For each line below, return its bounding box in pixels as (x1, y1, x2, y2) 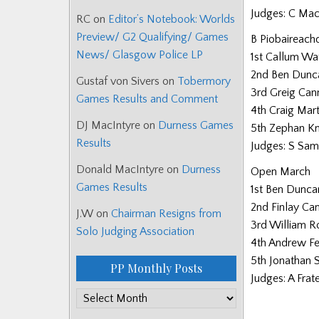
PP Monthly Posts (110, 261, 202, 276)
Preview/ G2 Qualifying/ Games (76, 31, 229, 44)
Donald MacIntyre (76, 163, 164, 177)
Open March (251, 165, 310, 179)
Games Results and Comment (76, 93, 218, 106)
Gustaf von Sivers (76, 75, 159, 88)
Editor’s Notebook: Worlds (108, 13, 235, 26)
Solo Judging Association (76, 225, 194, 239)
